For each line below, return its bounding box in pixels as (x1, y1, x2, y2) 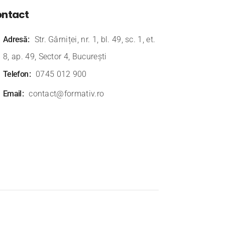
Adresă (3, 35, 28, 44)
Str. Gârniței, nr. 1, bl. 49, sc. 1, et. (34, 35, 156, 44)
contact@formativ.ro (29, 89, 104, 98)
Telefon (3, 69, 29, 79)
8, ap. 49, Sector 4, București (3, 52, 107, 61)
